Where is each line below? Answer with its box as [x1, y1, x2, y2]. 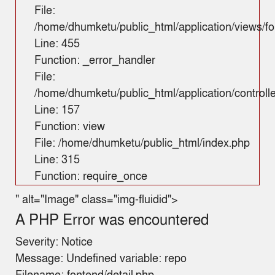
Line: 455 [34, 37, 80, 52]
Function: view [34, 120, 105, 134]
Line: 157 [34, 103, 80, 118]
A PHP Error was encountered [15, 211, 209, 230]
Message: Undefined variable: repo [15, 252, 187, 266]
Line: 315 [34, 153, 80, 168]
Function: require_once [34, 169, 147, 184]
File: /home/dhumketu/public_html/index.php [34, 136, 250, 151]
